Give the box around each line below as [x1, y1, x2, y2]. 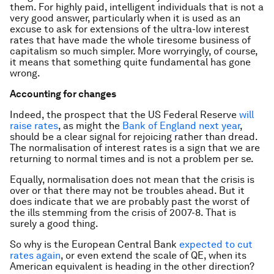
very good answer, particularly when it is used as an [10, 12, 240, 24]
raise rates [10, 120, 58, 131]
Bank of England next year [122, 120, 240, 131]
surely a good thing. [10, 218, 98, 229]
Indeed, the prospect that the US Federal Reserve [10, 109, 239, 120]
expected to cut [179, 239, 253, 250]
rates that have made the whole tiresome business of [10, 34, 251, 46]
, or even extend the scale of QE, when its [61, 250, 246, 261]
